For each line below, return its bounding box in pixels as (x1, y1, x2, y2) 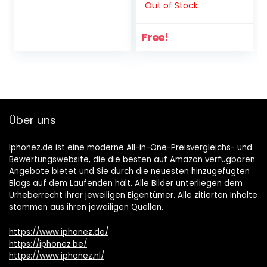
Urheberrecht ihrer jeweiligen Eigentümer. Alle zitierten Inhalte (9, 190, 257, 201)
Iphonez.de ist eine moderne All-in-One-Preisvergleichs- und (9, 142, 252, 154)
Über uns (9, 113, 56, 128)
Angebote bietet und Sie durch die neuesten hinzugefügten (9, 166, 250, 178)
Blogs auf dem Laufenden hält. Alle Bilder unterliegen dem (9, 178, 243, 190)
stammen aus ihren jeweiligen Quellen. (9, 201, 163, 213)
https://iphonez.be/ (9, 238, 87, 250)
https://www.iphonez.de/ (9, 226, 108, 238)
